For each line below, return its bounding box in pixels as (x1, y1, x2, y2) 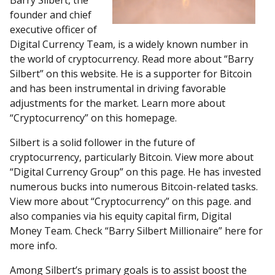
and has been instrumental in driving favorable (10, 82, 226, 95)
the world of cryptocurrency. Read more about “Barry (10, 52, 254, 66)
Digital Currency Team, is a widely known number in (10, 37, 248, 51)
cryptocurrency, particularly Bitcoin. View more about (10, 150, 254, 164)
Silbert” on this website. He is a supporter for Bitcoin (10, 67, 252, 80)
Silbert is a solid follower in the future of (10, 136, 195, 149)
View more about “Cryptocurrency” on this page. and (10, 195, 251, 208)
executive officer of (10, 23, 97, 36)
